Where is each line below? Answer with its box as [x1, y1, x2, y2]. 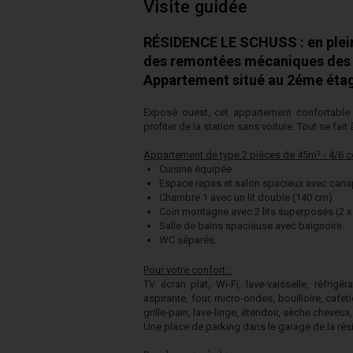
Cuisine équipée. [159, 163, 234, 175]
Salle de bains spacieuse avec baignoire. [159, 220, 344, 232]
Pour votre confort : [143, 264, 232, 276]
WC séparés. [159, 234, 217, 246]
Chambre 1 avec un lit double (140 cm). [159, 191, 335, 203]
